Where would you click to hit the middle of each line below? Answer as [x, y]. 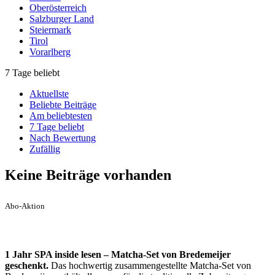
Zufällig [45, 149]
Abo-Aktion [25, 206]
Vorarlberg [50, 52]
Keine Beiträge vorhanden [88, 175]
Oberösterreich [58, 7]
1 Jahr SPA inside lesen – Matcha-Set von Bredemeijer [118, 255]
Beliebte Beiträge [63, 104]
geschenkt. [27, 266]
